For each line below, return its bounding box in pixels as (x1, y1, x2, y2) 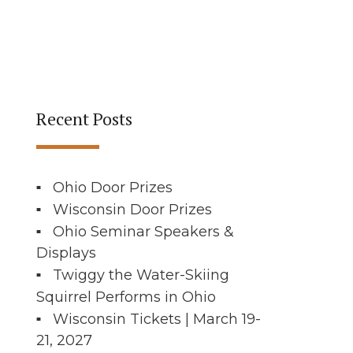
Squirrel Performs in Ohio (36, 288, 216, 306)
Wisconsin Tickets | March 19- (53, 310, 261, 328)
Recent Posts (36, 107, 132, 130)
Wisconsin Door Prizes (53, 200, 212, 218)
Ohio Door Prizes (53, 178, 173, 196)
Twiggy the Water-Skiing (53, 266, 229, 284)
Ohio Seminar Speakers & (53, 222, 234, 240)
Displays (36, 244, 96, 262)
